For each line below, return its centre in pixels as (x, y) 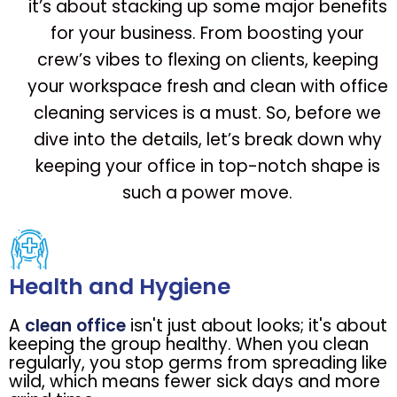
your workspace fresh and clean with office (207, 87)
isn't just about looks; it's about (257, 326)
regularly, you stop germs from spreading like (198, 363)
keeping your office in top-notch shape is (207, 167)
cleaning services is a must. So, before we (207, 113)
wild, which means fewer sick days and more (195, 382)
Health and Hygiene (120, 287)
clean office (75, 326)
